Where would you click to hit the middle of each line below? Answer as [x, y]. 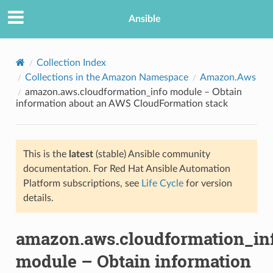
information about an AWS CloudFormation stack [122, 103]
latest [81, 154]
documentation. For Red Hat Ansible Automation [126, 168]
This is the [46, 154]
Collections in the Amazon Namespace [106, 77]
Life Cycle [162, 183]
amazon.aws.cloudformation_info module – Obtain [133, 92]
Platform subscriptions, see [82, 183]
